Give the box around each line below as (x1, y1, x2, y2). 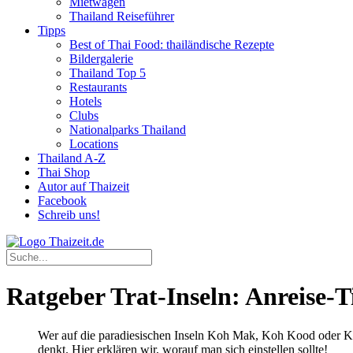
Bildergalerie (69, 52, 133, 65)
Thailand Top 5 (69, 66, 146, 80)
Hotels (69, 95, 102, 108)
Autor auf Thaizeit (38, 180, 129, 193)
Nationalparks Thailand (69, 123, 186, 136)
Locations (69, 137, 118, 150)
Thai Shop (38, 165, 90, 179)
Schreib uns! (38, 208, 100, 221)
